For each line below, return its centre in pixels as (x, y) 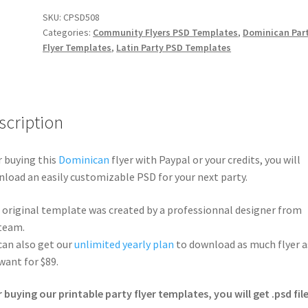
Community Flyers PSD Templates (166, 32)
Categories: (68, 32)
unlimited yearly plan (124, 244)
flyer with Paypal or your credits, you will (205, 160)
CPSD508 (82, 17)
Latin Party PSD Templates (174, 47)
